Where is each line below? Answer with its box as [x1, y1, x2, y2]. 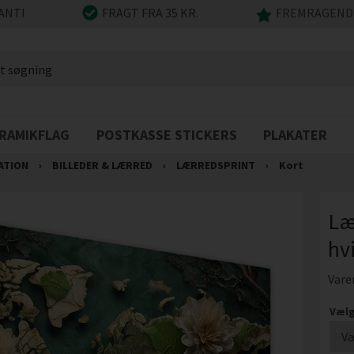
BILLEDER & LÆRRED [51, 158, 153, 172]
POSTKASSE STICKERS [96, 126, 237, 144]
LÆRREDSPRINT [175, 158, 255, 172]
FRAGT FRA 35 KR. [102, 5, 199, 21]
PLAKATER [263, 126, 328, 144]
